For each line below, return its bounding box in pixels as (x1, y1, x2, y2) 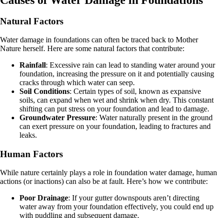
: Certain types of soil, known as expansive (70, 87, 201, 96)
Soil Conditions (19, 87, 70, 96)
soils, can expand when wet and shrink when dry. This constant (19, 96, 214, 105)
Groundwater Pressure (19, 113, 95, 122)
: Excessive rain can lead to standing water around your (46, 61, 215, 70)
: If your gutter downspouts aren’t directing (68, 193, 200, 202)
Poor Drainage (19, 193, 68, 202)
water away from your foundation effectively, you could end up (19, 202, 214, 211)
